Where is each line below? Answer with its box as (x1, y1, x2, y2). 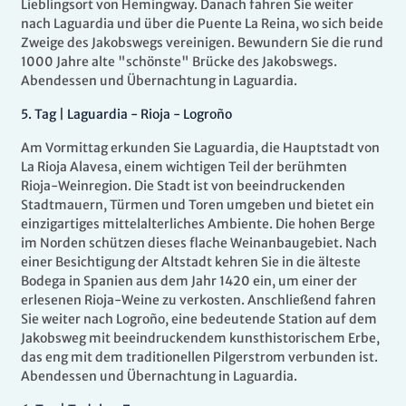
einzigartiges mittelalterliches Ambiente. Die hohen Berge (21, 216, 375, 233)
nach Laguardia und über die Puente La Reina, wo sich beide (21, 15, 383, 33)
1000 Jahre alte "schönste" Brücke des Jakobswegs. (21, 53, 337, 71)
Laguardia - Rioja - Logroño (67, 106, 232, 123)
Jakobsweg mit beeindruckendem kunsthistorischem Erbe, (21, 330, 380, 347)
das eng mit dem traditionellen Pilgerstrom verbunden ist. (21, 349, 378, 366)
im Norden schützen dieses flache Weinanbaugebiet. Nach (21, 235, 377, 252)
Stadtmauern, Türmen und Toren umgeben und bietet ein (21, 197, 374, 214)
